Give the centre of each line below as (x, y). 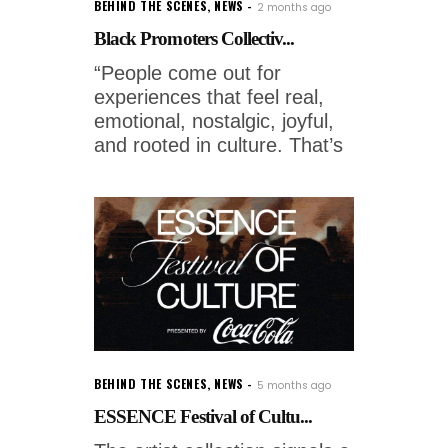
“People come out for (187, 73)
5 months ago (293, 386)
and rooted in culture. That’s (218, 145)
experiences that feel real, (209, 97)
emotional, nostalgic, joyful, (214, 121)
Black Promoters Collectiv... (194, 39)
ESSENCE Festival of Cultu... (203, 417)
